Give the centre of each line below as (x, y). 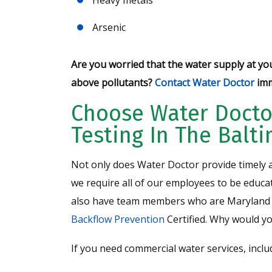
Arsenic (109, 27)
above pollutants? (113, 82)
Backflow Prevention (118, 219)
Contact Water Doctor (205, 82)
